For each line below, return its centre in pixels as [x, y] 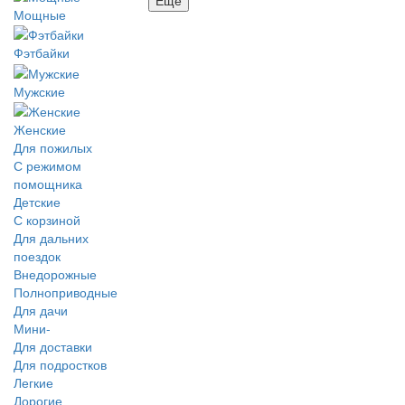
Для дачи [41, 310]
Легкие [33, 382]
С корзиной [47, 219]
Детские [37, 201]
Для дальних [51, 237]
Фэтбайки [42, 53]
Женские [40, 129]
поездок [37, 255]
